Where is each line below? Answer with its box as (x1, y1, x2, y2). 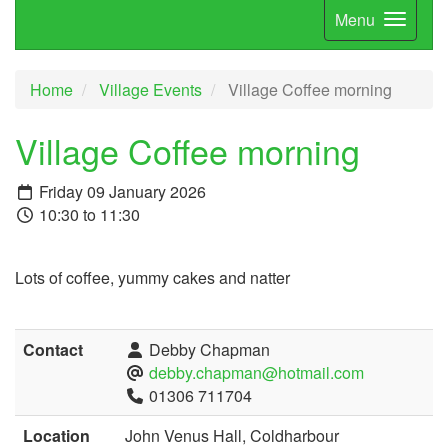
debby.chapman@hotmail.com (149, 361, 364, 385)
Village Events (99, 77, 202, 101)
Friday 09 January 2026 (35, 180, 206, 204)
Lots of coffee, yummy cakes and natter (15, 266, 290, 290)
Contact (23, 338, 83, 362)
